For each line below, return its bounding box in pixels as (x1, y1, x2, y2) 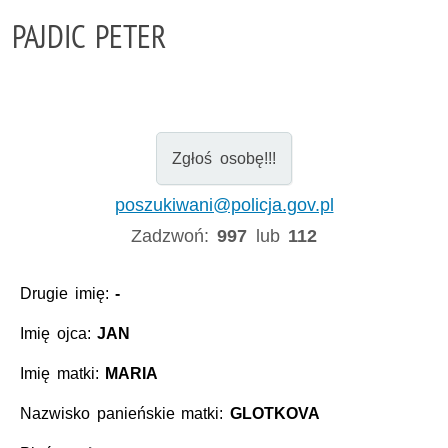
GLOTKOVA (229, 405, 320, 423)
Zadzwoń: (131, 225, 218, 246)
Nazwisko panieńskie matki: (20, 405, 230, 423)
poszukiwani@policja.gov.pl (114, 194, 334, 215)
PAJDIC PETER (12, 16, 166, 56)
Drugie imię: (20, 285, 116, 303)
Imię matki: (20, 365, 106, 383)
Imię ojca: (20, 325, 98, 343)
